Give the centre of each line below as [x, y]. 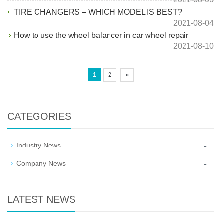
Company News [41, 163]
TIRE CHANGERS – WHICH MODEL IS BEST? [98, 12]
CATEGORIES [39, 116]
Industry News [38, 145]
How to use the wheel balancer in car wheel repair [101, 35]
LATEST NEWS [41, 199]
